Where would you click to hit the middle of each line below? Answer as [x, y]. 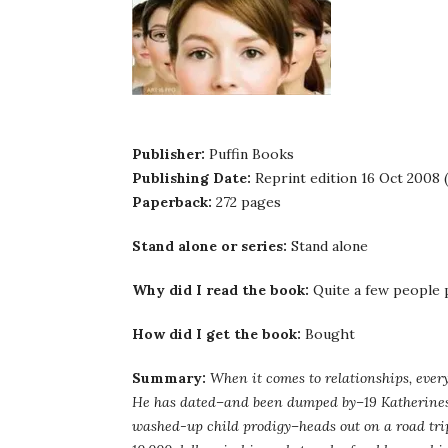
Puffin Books [249, 154]
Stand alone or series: [209, 246]
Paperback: [172, 202]
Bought [328, 334]
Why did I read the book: [222, 290]
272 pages [246, 202]
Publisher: [168, 154]
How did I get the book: [216, 334]
